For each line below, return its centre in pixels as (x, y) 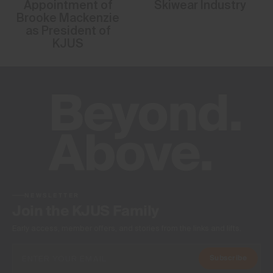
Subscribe (228, 258)
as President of (68, 30)
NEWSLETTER (52, 195)
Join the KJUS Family (86, 211)
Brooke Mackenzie (68, 18)
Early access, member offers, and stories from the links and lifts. (127, 228)
